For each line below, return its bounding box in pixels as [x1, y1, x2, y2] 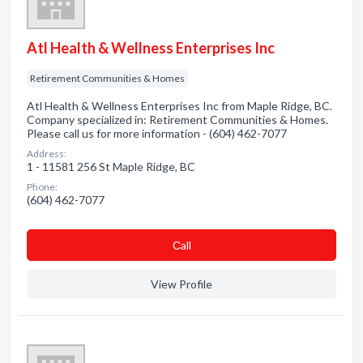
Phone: [27, 181, 58, 193]
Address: [27, 147, 66, 160]
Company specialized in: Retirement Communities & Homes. [27, 113, 328, 126]
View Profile [151, 277, 212, 291]
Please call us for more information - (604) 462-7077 [27, 126, 287, 140]
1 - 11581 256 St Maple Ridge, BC [27, 160, 195, 173]
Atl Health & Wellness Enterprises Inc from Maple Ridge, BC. [27, 99, 332, 113]
